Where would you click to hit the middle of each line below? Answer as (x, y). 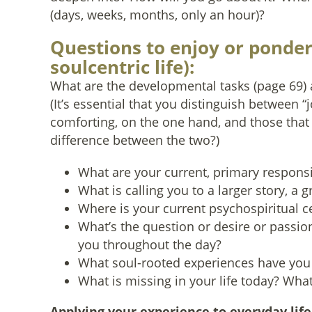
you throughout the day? (150, 244)
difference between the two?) (135, 140)
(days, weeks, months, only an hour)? (157, 15)
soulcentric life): (122, 67)
